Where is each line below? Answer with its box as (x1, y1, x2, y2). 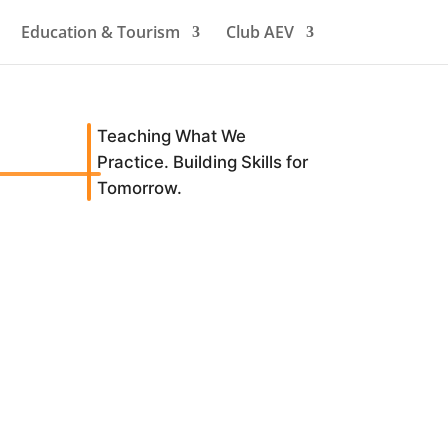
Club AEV (225, 21, 294, 43)
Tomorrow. (97, 177, 183, 198)
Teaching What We (97, 125, 247, 146)
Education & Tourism (20, 21, 180, 43)
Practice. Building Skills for (97, 151, 309, 172)
